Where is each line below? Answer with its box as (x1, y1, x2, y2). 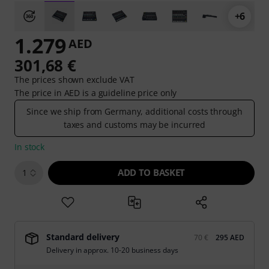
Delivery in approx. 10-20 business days (46, 245, 178, 255)
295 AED (216, 232, 244, 243)
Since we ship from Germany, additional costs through (26, 106, 243, 117)
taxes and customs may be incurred (63, 119, 206, 130)
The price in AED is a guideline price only (14, 87, 177, 98)
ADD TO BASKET (118, 166, 185, 178)
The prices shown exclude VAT (14, 74, 134, 85)
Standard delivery (46, 231, 119, 243)
